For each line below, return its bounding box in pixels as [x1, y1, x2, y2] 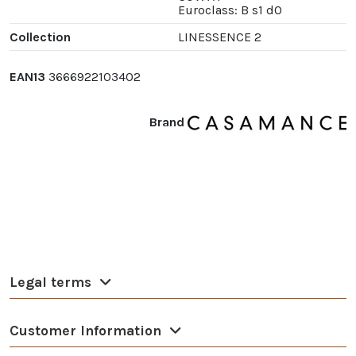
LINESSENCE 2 [178, 29, 261, 45]
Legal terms [10, 274, 91, 291]
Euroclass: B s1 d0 [178, 2, 282, 18]
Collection [10, 29, 71, 45]
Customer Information [10, 323, 161, 339]
